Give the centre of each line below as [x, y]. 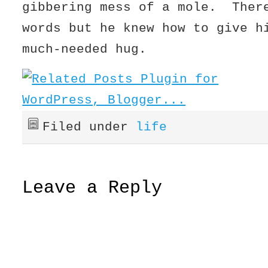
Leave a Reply [92, 188]
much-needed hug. [85, 49]
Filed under [89, 127]
